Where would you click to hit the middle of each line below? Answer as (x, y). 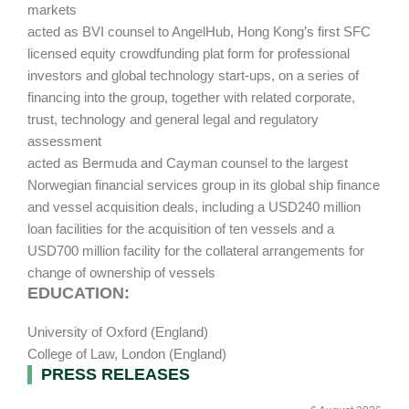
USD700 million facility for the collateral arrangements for (196, 250)
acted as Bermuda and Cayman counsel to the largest (188, 163)
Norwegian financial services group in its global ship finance (204, 184)
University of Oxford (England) (118, 331)
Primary (74, 380)
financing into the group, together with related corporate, (191, 97)
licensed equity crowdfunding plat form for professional (189, 53)
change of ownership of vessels (121, 272)
